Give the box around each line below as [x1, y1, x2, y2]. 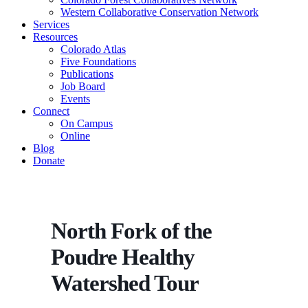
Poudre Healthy [51, 244, 195, 269]
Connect [33, 104, 69, 117]
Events [60, 92, 90, 104]
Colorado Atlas [60, 43, 126, 55]
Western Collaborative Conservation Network [60, 5, 258, 18]
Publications [60, 67, 113, 80]
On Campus [60, 117, 113, 129]
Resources [33, 30, 78, 43]
